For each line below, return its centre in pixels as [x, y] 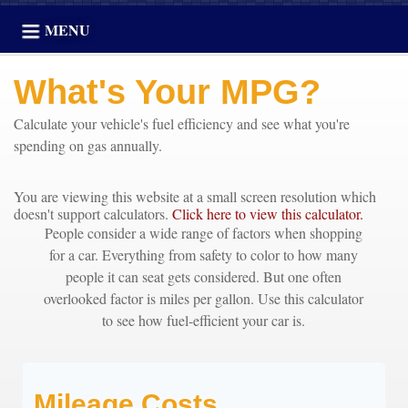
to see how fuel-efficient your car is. [204, 320]
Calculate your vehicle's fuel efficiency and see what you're [182, 123]
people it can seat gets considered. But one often [204, 276]
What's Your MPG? [167, 92]
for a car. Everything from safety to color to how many [204, 255]
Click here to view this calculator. [268, 214]
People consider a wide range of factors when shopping [204, 233]
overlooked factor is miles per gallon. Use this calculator [204, 298]
